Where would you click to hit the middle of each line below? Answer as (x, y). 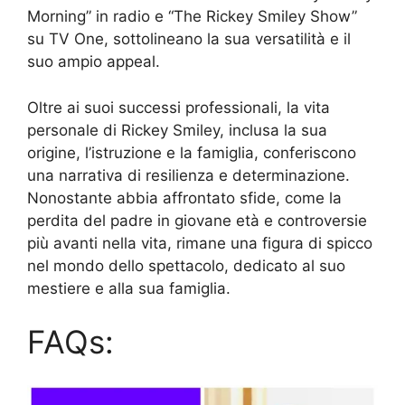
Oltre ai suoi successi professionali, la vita (179, 107)
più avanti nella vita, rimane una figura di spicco (200, 243)
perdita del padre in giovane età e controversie (197, 220)
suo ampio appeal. (94, 62)
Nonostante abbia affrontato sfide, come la (184, 198)
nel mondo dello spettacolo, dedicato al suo (186, 265)
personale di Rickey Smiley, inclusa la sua (177, 130)
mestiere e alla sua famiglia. (129, 288)
